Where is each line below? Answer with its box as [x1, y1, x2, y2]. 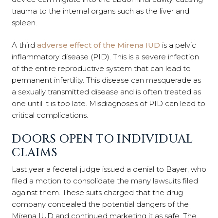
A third [12, 40, 37, 50]
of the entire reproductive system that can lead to [12, 64, 191, 73]
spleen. [12, 18, 37, 27]
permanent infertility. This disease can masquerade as [12, 75, 201, 85]
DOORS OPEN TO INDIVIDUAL [12, 131, 193, 147]
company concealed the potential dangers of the [12, 199, 189, 209]
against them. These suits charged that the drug [12, 187, 183, 197]
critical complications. [12, 110, 88, 120]
